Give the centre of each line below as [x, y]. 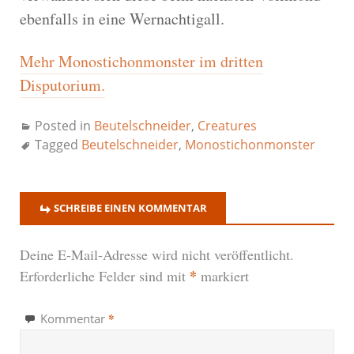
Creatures [227, 125]
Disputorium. [62, 85]
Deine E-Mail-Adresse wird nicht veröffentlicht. [157, 254]
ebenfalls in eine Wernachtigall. [122, 18]
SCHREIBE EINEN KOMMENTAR [130, 207]
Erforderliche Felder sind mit [105, 275]
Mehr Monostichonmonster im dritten [141, 61]
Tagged [58, 144]
